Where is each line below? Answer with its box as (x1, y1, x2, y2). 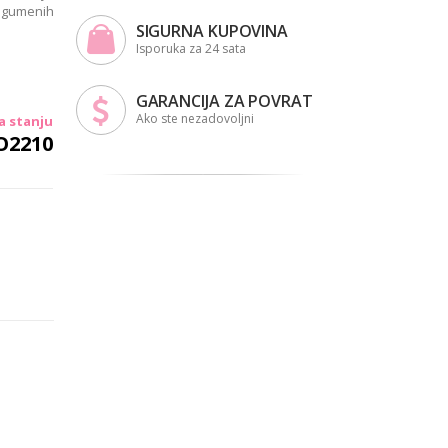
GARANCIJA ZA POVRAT (135, 90, 313, 113)
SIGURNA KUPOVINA (135, 20, 289, 43)
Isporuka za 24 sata (135, 40, 246, 58)
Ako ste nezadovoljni (135, 110, 254, 128)
